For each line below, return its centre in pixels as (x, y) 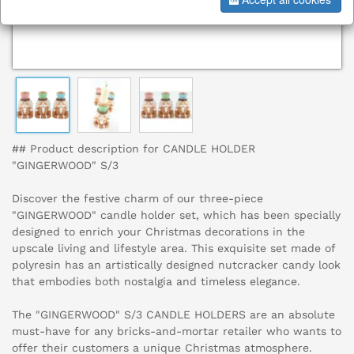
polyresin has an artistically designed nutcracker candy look (176, 265)
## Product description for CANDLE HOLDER (134, 149)
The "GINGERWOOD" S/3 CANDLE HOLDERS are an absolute (173, 315)
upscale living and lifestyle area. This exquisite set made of (173, 249)
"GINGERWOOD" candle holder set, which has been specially (176, 215)
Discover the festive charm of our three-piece (137, 199)
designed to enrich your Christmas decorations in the (158, 232)
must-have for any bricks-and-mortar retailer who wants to (177, 331)
